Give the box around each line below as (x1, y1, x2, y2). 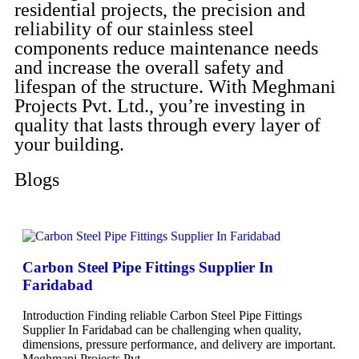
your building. (14, 134, 124, 155)
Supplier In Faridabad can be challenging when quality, (22, 323, 301, 337)
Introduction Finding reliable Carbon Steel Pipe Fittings (22, 309, 302, 323)
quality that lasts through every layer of (14, 115, 321, 135)
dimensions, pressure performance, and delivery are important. (22, 337, 336, 352)
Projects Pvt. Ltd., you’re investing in (14, 95, 305, 116)
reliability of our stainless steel (14, 18, 254, 39)
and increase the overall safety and (14, 57, 284, 78)
